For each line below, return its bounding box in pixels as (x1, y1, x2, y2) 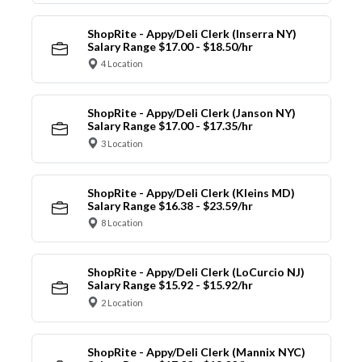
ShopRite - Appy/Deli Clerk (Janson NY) (86, 106, 296, 120)
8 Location (101, 217, 143, 229)
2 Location (101, 297, 143, 308)
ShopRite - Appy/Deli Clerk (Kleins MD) (86, 185, 295, 200)
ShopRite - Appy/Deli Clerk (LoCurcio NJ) (86, 265, 305, 280)
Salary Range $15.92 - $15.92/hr (86, 278, 253, 293)
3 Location (101, 137, 143, 149)
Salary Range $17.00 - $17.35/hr (86, 119, 253, 133)
